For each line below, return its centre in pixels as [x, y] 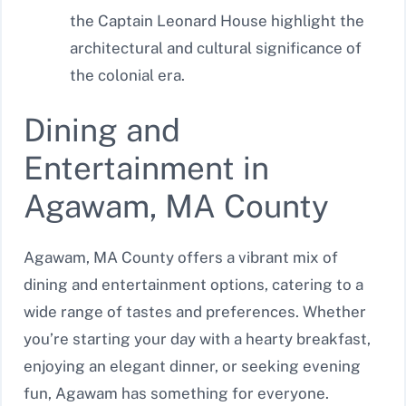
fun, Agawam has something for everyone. [176, 394]
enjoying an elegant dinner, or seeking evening [192, 367]
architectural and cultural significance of [216, 48]
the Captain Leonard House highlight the [217, 20]
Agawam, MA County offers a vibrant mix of [181, 258]
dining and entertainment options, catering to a [193, 285]
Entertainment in [146, 169]
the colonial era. [127, 75]
